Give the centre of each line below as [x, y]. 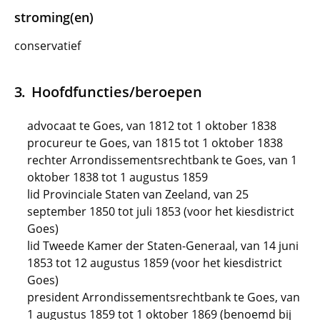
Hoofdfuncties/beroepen [116, 91]
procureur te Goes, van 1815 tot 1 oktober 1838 [155, 143]
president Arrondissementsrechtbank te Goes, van [164, 297]
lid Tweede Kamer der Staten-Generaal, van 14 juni [163, 246]
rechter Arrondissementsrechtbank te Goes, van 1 [162, 160]
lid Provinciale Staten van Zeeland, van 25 [138, 194]
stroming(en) [54, 17]
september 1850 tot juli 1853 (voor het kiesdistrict [161, 211]
